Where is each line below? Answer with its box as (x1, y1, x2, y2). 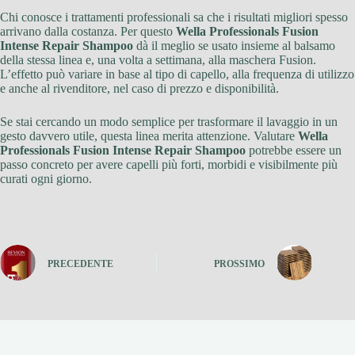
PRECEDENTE (48, 258, 113, 269)
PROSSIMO (214, 258, 265, 269)
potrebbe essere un (246, 143, 342, 158)
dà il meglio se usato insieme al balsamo (133, 39, 335, 53)
